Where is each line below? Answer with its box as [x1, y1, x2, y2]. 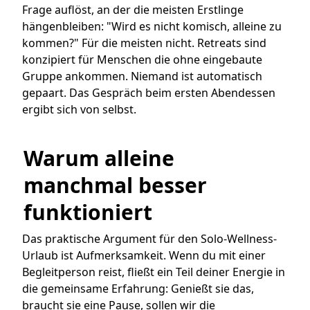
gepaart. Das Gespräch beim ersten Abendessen [22, 85, 275, 101]
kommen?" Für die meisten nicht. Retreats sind [22, 35, 266, 51]
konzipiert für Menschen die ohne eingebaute [22, 52, 262, 68]
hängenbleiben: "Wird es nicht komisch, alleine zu [22, 19, 282, 35]
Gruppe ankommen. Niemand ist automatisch [22, 69, 262, 84]
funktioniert [24, 197, 152, 226]
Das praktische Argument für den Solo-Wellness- [22, 230, 277, 246]
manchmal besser [24, 170, 207, 199]
